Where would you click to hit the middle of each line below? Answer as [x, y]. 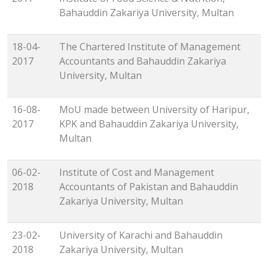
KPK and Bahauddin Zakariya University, [149, 124]
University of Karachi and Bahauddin [141, 235]
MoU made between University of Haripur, [154, 110]
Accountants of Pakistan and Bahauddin [149, 187]
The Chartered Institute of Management [150, 47]
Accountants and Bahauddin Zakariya [143, 61]
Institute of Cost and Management [137, 173]
